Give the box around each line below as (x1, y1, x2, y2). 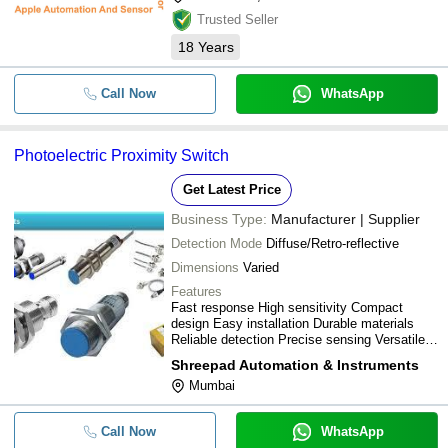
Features (171, 284, 222, 299)
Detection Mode (171, 236, 262, 251)
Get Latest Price (182, 182, 281, 197)
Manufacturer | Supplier (271, 211, 420, 227)
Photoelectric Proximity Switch (14, 147, 229, 164)
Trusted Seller (197, 12, 278, 27)
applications (171, 348, 240, 363)
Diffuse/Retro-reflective (266, 236, 399, 251)
